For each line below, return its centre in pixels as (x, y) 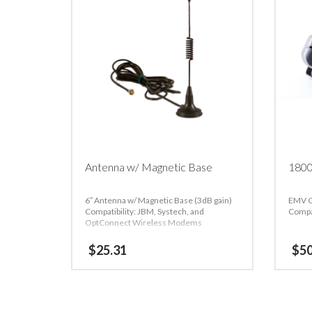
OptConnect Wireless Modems (143, 222)
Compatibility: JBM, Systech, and (145, 211)
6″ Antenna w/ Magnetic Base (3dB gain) (158, 200)
